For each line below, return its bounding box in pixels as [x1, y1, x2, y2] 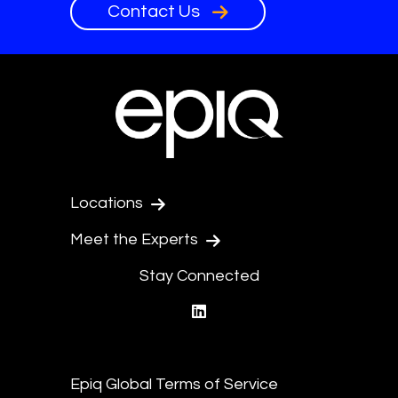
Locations [70, 195, 147, 212]
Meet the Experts [70, 231, 202, 249]
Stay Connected [139, 267, 259, 285]
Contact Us [107, 2, 203, 20]
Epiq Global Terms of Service [70, 376, 278, 394]
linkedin [206, 304, 259, 322]
